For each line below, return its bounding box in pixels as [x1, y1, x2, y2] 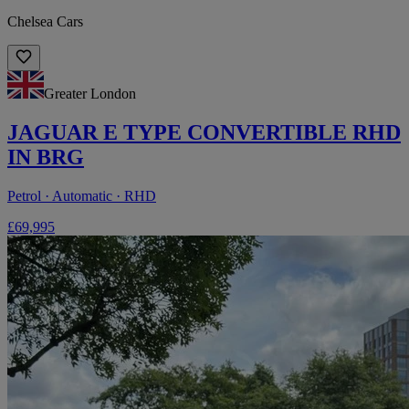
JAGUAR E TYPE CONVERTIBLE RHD [7, 120, 401, 144]
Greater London [44, 85, 136, 101]
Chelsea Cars [7, 13, 83, 29]
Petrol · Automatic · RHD [7, 187, 156, 204]
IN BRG [7, 144, 84, 169]
